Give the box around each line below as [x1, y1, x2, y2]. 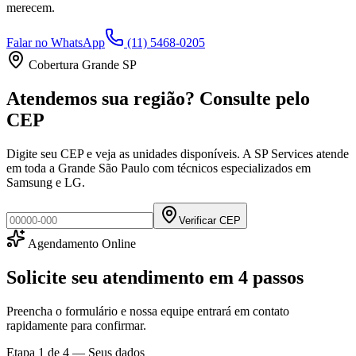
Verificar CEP [179, 215, 241, 227]
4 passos [238, 267, 304, 288]
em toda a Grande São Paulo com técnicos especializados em [6, 161, 311, 176]
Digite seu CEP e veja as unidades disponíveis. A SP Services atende [6, 147, 349, 161]
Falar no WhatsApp [6, 36, 105, 50]
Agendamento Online [25, 237, 136, 251]
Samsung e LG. [6, 176, 85, 190]
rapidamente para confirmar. [6, 319, 146, 333]
